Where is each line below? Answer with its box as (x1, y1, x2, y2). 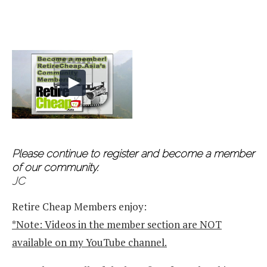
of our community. (12, 160, 98, 173)
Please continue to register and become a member (12, 147, 254, 160)
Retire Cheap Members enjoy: (12, 199, 147, 213)
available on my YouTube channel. (12, 235, 167, 249)
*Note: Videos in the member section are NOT (12, 217, 222, 231)
